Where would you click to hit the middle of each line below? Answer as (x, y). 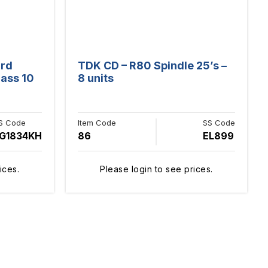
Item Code (97, 122)
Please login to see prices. (156, 169)
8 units (95, 78)
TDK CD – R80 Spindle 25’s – (152, 65)
